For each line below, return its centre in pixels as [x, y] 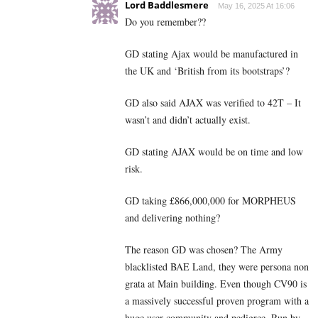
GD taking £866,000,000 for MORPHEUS [210, 200]
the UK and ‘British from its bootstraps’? [207, 70]
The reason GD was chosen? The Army [204, 249]
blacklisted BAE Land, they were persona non [217, 266]
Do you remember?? [165, 21]
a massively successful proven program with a [217, 300]
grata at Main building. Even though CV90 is [216, 283]
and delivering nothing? [172, 217]
